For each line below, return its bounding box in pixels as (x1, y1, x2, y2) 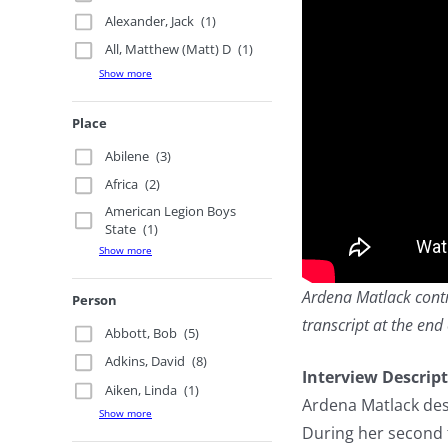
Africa (105, 175, 139, 194)
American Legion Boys (105, 201, 237, 220)
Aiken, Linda (105, 380, 178, 399)
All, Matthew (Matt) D (105, 40, 232, 59)
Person (72, 290, 117, 309)
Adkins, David (105, 352, 186, 371)
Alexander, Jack (105, 11, 195, 30)
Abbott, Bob (105, 323, 178, 342)
